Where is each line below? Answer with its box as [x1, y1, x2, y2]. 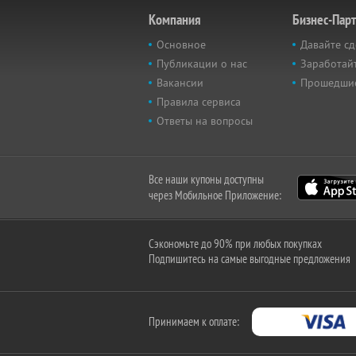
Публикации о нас [157, 56, 247, 71]
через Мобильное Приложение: [149, 188, 281, 203]
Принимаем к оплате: [149, 314, 239, 329]
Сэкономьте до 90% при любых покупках [149, 236, 322, 251]
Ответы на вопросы [157, 114, 253, 128]
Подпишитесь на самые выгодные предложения [149, 251, 350, 266]
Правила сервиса [157, 95, 241, 109]
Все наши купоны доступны [149, 172, 264, 187]
